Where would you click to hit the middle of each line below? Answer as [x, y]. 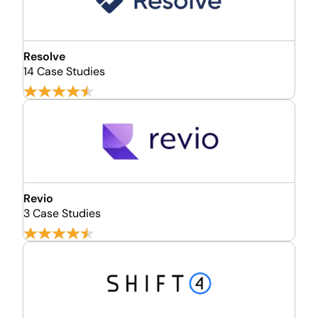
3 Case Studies [62, 213]
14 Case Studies [64, 71]
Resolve [44, 56]
